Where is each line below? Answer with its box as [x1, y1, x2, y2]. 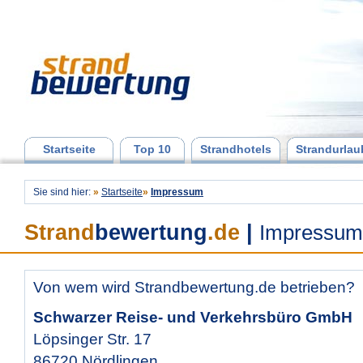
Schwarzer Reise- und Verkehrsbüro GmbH [33, 309, 352, 326]
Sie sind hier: [33, 186, 93, 198]
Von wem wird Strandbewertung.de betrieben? [33, 279, 355, 296]
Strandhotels [200, 143, 271, 156]
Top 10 [134, 143, 171, 156]
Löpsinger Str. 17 [33, 331, 152, 348]
